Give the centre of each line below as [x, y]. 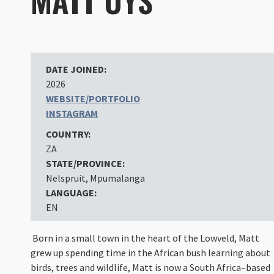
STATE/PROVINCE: [86, 163]
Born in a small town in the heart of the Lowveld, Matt [145, 238]
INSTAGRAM [72, 113]
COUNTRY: [68, 134]
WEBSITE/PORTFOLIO [93, 98]
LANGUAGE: [72, 192]
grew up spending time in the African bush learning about [151, 252]
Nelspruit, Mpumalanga [96, 178]
